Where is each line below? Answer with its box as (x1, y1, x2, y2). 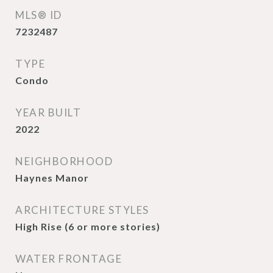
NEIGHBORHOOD (15, 155, 113, 168)
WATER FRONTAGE (15, 252, 122, 265)
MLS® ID (15, 9, 62, 21)
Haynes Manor (15, 172, 89, 183)
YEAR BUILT (15, 106, 81, 119)
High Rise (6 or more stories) (15, 221, 160, 232)
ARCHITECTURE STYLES (15, 204, 149, 216)
